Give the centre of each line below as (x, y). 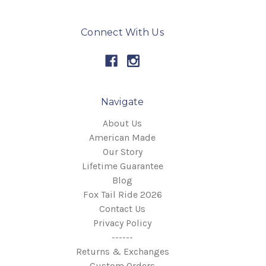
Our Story (122, 151)
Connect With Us (122, 32)
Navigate (122, 102)
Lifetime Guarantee (122, 166)
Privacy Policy (122, 223)
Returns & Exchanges (122, 251)
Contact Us (122, 208)
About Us (122, 123)
